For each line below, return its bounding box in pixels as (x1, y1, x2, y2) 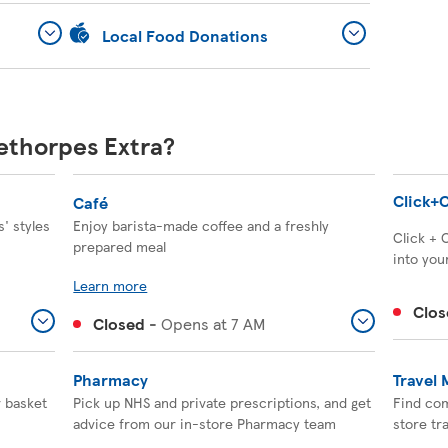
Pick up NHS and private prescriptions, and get (73, 392, 372, 412)
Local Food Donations (102, 24, 268, 47)
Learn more (73, 275, 148, 295)
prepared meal (73, 236, 167, 256)
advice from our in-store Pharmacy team (73, 413, 337, 433)
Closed (93, 312, 146, 335)
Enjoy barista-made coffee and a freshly (73, 215, 330, 235)
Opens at (161, 312, 228, 335)
